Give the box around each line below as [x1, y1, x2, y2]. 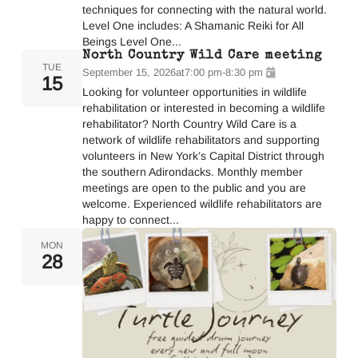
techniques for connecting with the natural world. [82, 2, 327, 16]
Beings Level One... [82, 34, 181, 48]
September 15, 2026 [82, 66, 176, 78]
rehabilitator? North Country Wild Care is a [82, 117, 296, 130]
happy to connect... [82, 213, 179, 226]
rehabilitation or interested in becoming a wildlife [82, 101, 325, 114]
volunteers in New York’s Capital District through [82, 149, 324, 162]
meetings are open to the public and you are [82, 181, 306, 194]
